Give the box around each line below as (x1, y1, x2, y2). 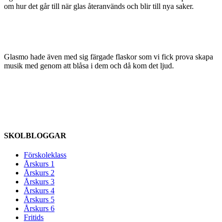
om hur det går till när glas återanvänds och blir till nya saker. (4, 1, 196, 10)
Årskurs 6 (24, 204, 55, 213)
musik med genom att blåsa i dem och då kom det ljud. (4, 61, 174, 70)
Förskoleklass (24, 151, 66, 160)
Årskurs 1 (24, 160, 55, 168)
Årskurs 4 (24, 186, 55, 195)
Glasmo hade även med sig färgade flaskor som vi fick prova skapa (4, 52, 213, 61)
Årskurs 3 (24, 177, 55, 186)
